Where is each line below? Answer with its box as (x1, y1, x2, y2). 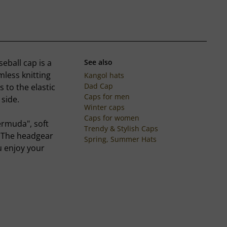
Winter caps (84, 102, 125, 112)
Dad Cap (84, 81, 113, 91)
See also (84, 57, 112, 67)
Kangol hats (84, 70, 124, 80)
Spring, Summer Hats (84, 134, 157, 144)
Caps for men (84, 91, 130, 101)
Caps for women (84, 112, 139, 123)
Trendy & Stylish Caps (84, 123, 158, 133)
